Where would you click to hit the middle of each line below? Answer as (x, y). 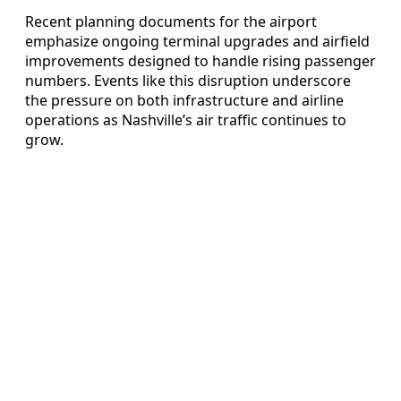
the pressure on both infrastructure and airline (184, 100)
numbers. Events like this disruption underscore (188, 80)
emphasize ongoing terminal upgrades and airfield (197, 41)
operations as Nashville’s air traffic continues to (186, 119)
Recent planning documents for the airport (171, 21)
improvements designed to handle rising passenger (200, 60)
